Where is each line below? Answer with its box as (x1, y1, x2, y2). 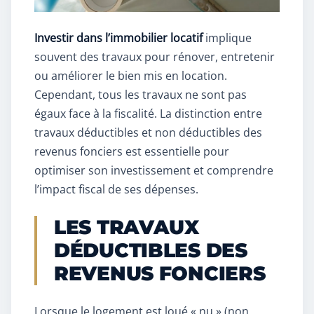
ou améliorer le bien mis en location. (34, 68, 227, 84)
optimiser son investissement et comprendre (34, 163, 273, 179)
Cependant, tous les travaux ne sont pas (34, 87, 247, 103)
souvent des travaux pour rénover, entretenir (34, 49, 275, 65)
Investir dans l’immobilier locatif (34, 30, 203, 46)
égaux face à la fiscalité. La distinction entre (34, 106, 262, 122)
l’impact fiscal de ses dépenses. (34, 182, 198, 198)
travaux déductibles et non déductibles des (34, 125, 262, 141)
